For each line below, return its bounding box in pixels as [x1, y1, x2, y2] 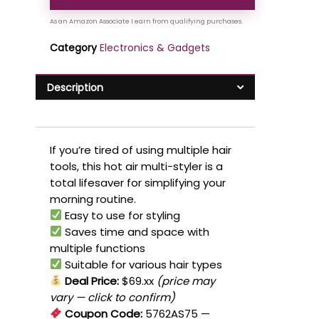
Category [50, 41, 97, 55]
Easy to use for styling [62, 207, 181, 223]
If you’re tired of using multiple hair [50, 142, 231, 157]
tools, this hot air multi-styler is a [50, 158, 223, 174]
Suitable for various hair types [62, 256, 223, 272]
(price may [157, 273, 216, 288]
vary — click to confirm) [50, 289, 175, 305]
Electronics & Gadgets [100, 41, 210, 55]
